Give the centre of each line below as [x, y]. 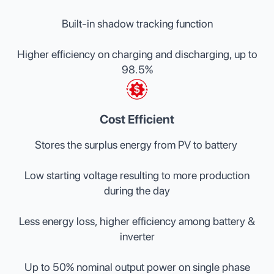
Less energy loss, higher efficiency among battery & [137, 221]
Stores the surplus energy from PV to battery [137, 145]
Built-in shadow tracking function [137, 24]
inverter [137, 236]
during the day [137, 191]
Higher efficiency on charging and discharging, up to [137, 54]
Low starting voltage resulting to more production [137, 175]
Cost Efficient [137, 119]
